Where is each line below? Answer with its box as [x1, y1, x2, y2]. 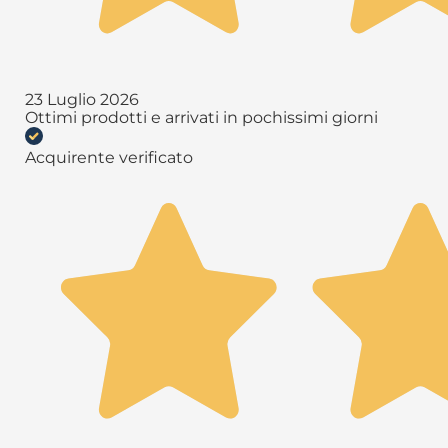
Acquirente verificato [25, 147, 193, 167]
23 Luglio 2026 [25, 89, 139, 109]
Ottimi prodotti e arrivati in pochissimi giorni [25, 107, 378, 127]
